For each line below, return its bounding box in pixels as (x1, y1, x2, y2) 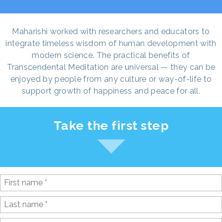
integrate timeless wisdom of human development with (5, 38, 217, 48)
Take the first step (53, 117, 169, 133)
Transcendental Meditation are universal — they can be (6, 62, 216, 72)
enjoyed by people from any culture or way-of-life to (10, 74, 212, 84)
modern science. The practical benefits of (32, 50, 190, 60)
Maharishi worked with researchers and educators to (12, 26, 210, 36)
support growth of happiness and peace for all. (22, 86, 200, 96)
